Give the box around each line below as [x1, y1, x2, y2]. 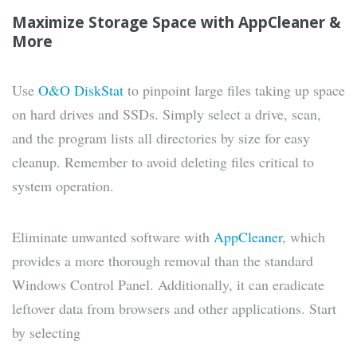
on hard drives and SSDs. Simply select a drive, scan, [12, 104, 321, 124]
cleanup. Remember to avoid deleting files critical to [12, 152, 314, 172]
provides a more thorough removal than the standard [12, 251, 313, 271]
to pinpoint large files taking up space [124, 80, 345, 100]
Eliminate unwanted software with [12, 227, 214, 247]
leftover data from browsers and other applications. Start [12, 299, 336, 319]
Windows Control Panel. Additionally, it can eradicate [12, 275, 324, 295]
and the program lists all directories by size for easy [12, 128, 310, 148]
